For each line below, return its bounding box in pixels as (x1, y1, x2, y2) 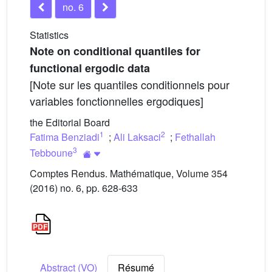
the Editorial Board (30, 115, 110, 129)
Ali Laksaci (114, 130, 161, 144)
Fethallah (175, 130, 216, 144)
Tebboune (30, 145, 73, 160)
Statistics (30, 28, 69, 42)
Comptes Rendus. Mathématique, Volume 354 (30, 166, 228, 180)
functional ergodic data (30, 60, 150, 76)
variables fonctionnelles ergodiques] (30, 93, 203, 109)
